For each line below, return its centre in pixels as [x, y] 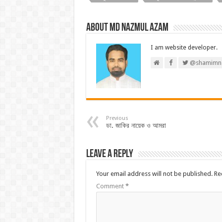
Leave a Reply [110, 155]
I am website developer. [184, 48]
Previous [117, 118]
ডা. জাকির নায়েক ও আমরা [136, 126]
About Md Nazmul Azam [127, 28]
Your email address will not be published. [154, 174]
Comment [111, 186]
